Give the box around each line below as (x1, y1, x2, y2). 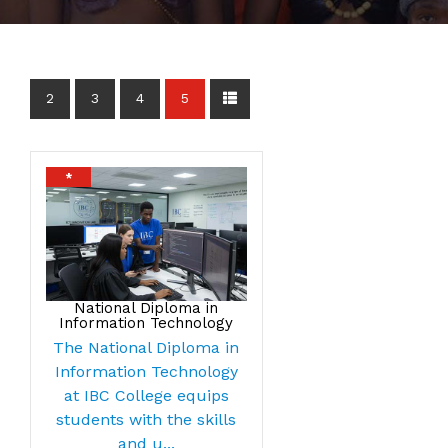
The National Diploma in (53, 337, 240, 357)
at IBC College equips (63, 385, 229, 405)
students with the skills (56, 409, 237, 429)
